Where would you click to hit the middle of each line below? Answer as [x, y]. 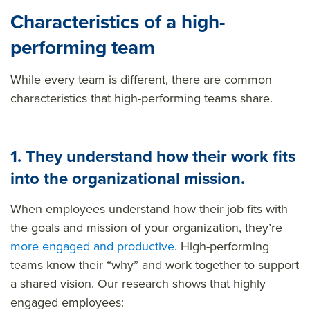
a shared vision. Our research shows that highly [138, 283]
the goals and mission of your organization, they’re [146, 227]
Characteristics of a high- [118, 21]
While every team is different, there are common [141, 79]
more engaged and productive [92, 246]
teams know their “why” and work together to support [155, 265]
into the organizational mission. [128, 178]
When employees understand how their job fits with [149, 209]
